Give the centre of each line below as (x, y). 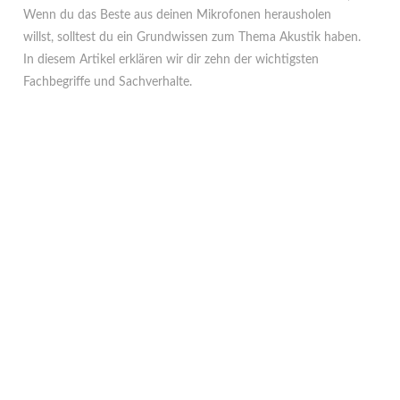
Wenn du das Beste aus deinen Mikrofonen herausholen (178, 15)
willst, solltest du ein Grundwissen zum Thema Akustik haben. (192, 37)
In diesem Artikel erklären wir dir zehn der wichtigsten (171, 59)
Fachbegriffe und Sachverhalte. (108, 82)
